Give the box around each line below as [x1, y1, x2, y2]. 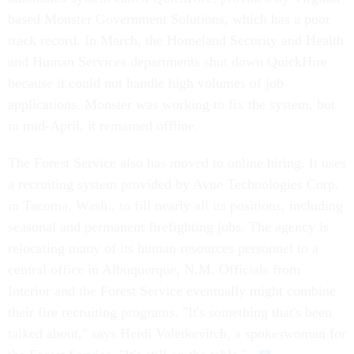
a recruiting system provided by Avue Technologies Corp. [8, 176, 339, 192]
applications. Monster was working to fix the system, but [8, 96, 335, 112]
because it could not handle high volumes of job [8, 75, 284, 91]
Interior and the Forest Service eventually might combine [8, 283, 336, 299]
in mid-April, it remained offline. [8, 118, 198, 134]
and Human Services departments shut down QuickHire [8, 54, 327, 70]
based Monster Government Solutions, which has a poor [8, 11, 330, 27]
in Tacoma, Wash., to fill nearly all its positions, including [8, 198, 343, 213]
